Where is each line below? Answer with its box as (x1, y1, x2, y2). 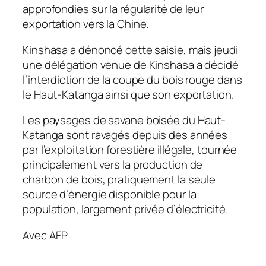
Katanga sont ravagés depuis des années (23, 127, 228, 143)
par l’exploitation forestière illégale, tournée (23, 142, 237, 158)
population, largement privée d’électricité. (23, 201, 228, 217)
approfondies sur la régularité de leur (23, 1, 204, 17)
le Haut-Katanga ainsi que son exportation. (23, 86, 234, 102)
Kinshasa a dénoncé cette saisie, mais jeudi (23, 42, 238, 58)
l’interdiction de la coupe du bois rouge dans (23, 71, 242, 87)
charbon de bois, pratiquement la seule (23, 172, 216, 188)
